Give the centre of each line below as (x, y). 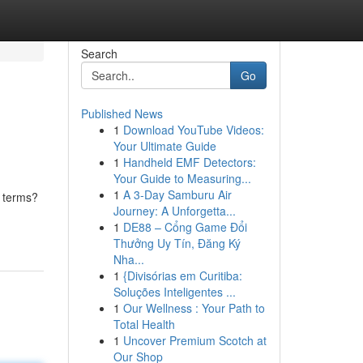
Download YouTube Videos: (193, 130)
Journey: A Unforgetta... (174, 211)
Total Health (144, 324)
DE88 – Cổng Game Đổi (185, 227)
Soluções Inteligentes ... (174, 292)
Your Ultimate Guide (164, 146)
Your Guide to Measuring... (182, 178)
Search (99, 53)
